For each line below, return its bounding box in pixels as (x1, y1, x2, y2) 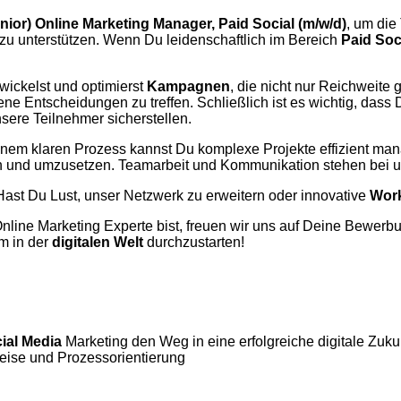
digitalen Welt (52, 234, 143, 250)
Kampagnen (147, 78, 230, 94)
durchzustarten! (143, 234, 244, 250)
